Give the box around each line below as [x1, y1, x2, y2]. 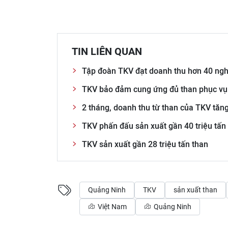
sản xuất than [174, 186, 217, 194]
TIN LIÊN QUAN [72, 45, 142, 58]
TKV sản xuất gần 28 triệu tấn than [82, 139, 208, 150]
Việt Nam [96, 203, 127, 211]
